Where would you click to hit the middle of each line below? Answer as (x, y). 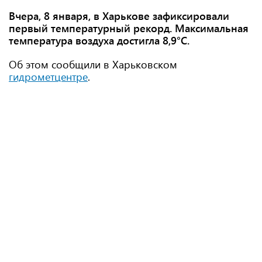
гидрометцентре (48, 77)
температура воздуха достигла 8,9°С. (99, 40)
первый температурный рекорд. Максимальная (129, 28)
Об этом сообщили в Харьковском (93, 64)
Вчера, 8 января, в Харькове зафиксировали (119, 16)
